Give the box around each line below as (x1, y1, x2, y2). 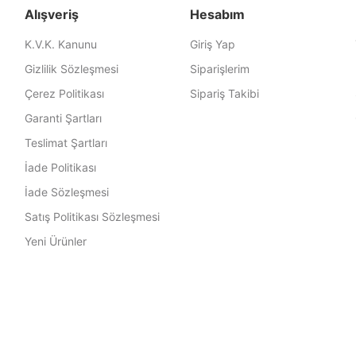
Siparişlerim (189, 62, 250, 75)
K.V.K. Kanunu (24, 37, 97, 51)
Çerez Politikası (24, 87, 104, 100)
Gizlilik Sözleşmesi (24, 62, 118, 75)
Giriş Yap (189, 37, 235, 51)
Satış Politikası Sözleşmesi (24, 210, 160, 223)
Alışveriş (24, 6, 79, 22)
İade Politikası (24, 161, 96, 174)
